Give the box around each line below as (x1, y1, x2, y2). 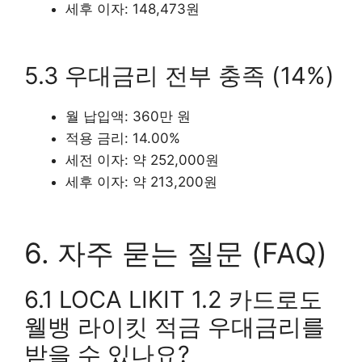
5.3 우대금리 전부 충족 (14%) (24, 61, 335, 90)
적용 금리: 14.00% (65, 130, 180, 147)
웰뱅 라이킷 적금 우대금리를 (24, 312, 325, 341)
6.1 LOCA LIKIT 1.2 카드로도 (24, 284, 322, 314)
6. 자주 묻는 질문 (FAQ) (24, 235, 327, 270)
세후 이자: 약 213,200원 (65, 174, 217, 191)
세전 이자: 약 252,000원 (65, 152, 219, 169)
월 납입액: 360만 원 (65, 108, 191, 125)
